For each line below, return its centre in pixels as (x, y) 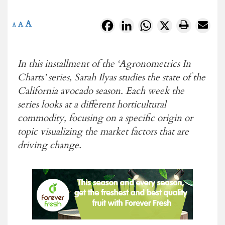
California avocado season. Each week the (101, 91)
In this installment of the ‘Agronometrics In (104, 64)
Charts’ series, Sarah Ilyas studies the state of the (111, 77)
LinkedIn (150, 24)
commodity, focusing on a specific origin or (105, 118)
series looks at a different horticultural (92, 104)
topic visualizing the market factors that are (103, 131)
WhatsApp (172, 24)
